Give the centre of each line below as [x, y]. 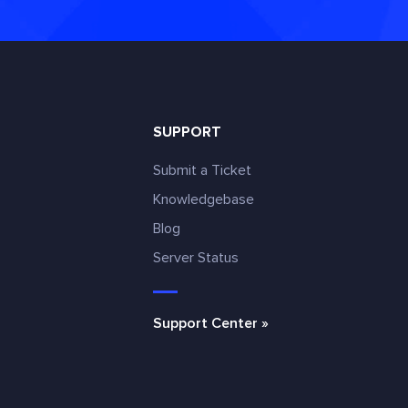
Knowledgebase [203, 199]
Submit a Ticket [202, 170]
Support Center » [210, 323]
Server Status [195, 258]
